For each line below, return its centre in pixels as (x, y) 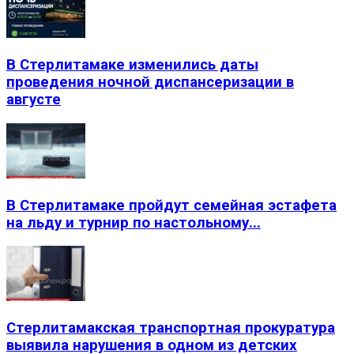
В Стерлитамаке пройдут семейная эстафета (171, 205)
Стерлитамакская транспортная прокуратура (171, 328)
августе (34, 100)
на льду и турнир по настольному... (134, 222)
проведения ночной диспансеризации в (150, 83)
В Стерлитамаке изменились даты (132, 65)
